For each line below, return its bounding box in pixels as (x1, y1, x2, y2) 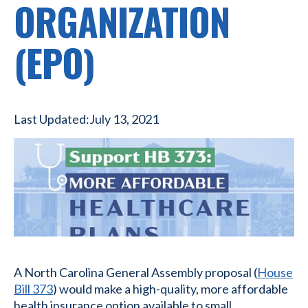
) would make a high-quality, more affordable (53, 281, 288, 297)
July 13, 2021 (89, 111, 159, 126)
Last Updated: (14, 111, 89, 126)
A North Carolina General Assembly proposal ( (14, 265, 257, 280)
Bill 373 (14, 281, 53, 297)
